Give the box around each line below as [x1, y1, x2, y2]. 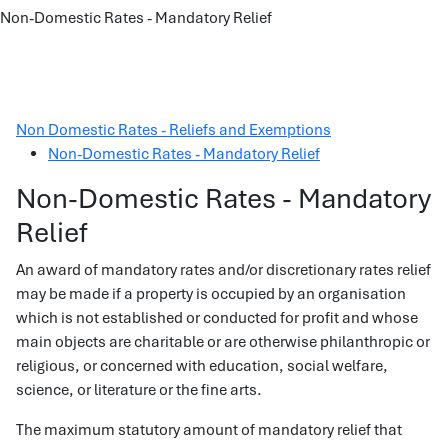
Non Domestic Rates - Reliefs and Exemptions [16, 120, 331, 140]
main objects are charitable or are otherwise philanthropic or [16, 332, 430, 352]
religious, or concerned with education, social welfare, [16, 356, 388, 376]
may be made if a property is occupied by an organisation [16, 284, 406, 304]
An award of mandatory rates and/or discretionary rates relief [16, 260, 431, 280]
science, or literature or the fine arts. [16, 380, 262, 400]
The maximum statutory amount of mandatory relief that [16, 420, 402, 440]
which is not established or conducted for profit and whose [16, 308, 418, 328]
